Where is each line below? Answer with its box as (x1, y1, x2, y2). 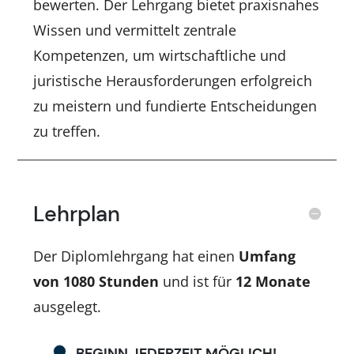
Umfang (239, 246, 296, 265)
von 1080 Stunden (33, 271, 160, 291)
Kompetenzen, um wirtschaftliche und (33, 45, 287, 65)
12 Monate (235, 271, 311, 291)
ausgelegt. (33, 296, 102, 316)
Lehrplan (33, 199, 121, 228)
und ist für (159, 271, 236, 291)
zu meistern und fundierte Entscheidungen (33, 96, 318, 115)
